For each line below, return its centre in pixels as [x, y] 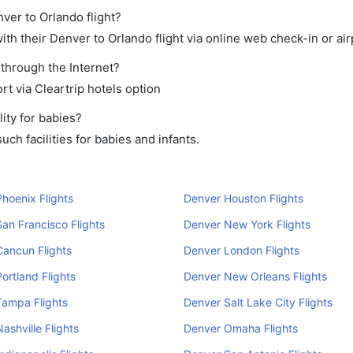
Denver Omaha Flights [240, 328]
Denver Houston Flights [243, 198]
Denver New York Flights [247, 224]
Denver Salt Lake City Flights [258, 302]
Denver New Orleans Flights [255, 276]
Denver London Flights [241, 250]
